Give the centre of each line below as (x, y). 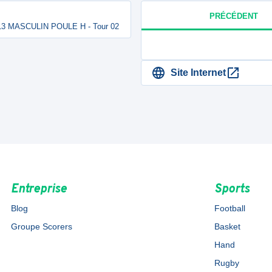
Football (230, 208)
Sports (232, 189)
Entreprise (39, 189)
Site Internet (198, 73)
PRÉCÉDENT (233, 16)
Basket (228, 226)
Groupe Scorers (41, 226)
